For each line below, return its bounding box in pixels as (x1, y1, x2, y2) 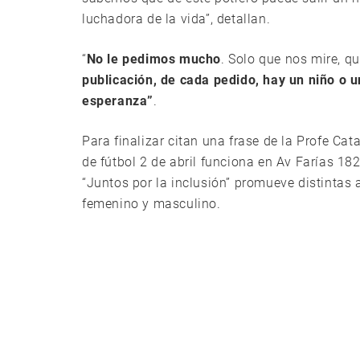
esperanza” (82, 93, 153, 109)
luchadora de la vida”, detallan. (82, 11, 271, 27)
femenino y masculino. (82, 196, 221, 212)
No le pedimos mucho (86, 51, 222, 67)
